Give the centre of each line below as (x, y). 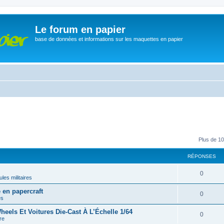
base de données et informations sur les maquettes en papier (109, 39)
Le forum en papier (80, 29)
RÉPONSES (201, 156)
